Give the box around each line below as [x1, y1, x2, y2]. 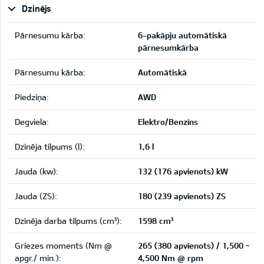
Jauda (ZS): [15, 191, 57, 202]
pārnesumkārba [138, 42, 199, 53]
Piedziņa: [15, 92, 49, 103]
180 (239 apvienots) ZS [138, 191, 226, 202]
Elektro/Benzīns [138, 117, 198, 127]
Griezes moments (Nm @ [15, 240, 112, 251]
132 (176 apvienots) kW [138, 166, 228, 177]
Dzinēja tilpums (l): [15, 141, 85, 152]
